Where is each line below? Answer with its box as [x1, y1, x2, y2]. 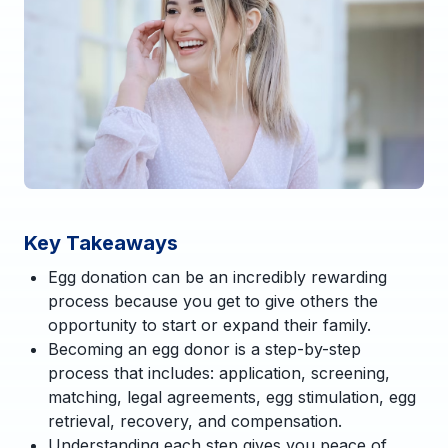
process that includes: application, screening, [48, 362, 390, 383]
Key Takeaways [24, 230, 178, 255]
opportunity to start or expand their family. [48, 314, 371, 335]
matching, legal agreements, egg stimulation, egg [48, 386, 416, 407]
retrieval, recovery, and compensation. [48, 410, 342, 431]
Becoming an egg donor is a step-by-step [48, 338, 361, 359]
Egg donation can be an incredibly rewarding [48, 266, 387, 287]
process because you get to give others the [48, 290, 378, 311]
